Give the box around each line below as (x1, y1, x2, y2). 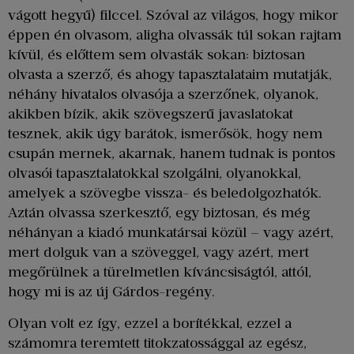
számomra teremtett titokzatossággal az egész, (8, 333, 307, 352)
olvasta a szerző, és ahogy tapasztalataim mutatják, (8, 66, 332, 84)
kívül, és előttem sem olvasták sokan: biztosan (8, 46, 305, 64)
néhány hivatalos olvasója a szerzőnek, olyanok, (8, 85, 318, 104)
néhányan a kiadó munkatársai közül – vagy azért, (8, 224, 333, 242)
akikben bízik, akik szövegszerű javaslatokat (8, 105, 293, 123)
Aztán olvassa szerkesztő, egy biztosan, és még (8, 204, 310, 222)
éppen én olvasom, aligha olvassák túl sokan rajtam (8, 26, 341, 44)
